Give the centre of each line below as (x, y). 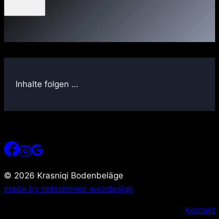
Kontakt (200, 210)
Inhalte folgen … (47, 84)
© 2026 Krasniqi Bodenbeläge (64, 175)
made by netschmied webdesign (68, 189)
